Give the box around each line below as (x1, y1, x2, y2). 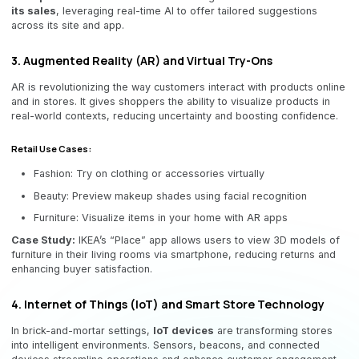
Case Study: (11, 234, 75, 247)
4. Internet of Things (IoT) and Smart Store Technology (11, 296, 325, 313)
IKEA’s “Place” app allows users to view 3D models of (75, 234, 340, 247)
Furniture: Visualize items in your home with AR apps (34, 212, 288, 224)
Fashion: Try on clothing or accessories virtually (34, 167, 264, 179)
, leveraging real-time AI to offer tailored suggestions (56, 5, 317, 18)
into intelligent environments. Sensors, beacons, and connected (11, 339, 320, 352)
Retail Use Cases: (11, 142, 91, 155)
